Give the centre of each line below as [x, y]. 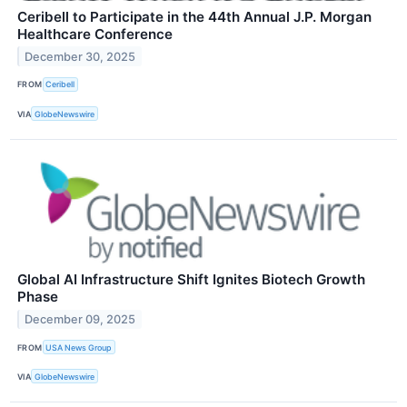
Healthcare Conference [95, 34]
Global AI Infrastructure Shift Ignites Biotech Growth [191, 280]
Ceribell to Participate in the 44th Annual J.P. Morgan [194, 16]
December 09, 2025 [80, 319]
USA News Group [79, 347]
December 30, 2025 [80, 56]
